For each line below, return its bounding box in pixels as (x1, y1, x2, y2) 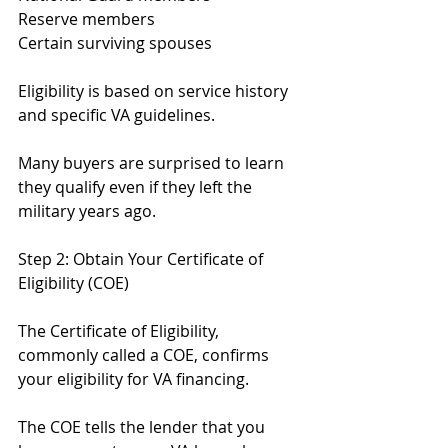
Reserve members (18, 8, 155, 30)
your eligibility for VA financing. (18, 368, 249, 390)
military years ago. (18, 200, 156, 222)
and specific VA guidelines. (18, 104, 215, 126)
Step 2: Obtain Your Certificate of (18, 248, 267, 270)
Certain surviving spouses (18, 32, 212, 54)
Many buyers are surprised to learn (18, 152, 288, 174)
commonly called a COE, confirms (18, 344, 273, 366)
